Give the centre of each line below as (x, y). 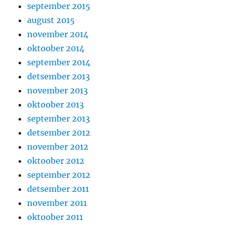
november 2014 (58, 34)
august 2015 (51, 20)
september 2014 (59, 63)
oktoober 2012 (56, 161)
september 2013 (59, 119)
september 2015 (59, 6)
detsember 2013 (59, 77)
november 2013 (58, 91)
